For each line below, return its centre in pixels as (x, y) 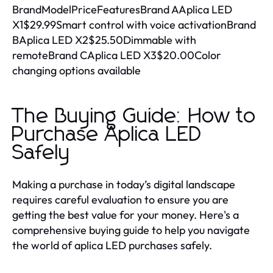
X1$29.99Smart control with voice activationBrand (134, 24)
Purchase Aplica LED (107, 134)
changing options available (76, 70)
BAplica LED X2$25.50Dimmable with (104, 40)
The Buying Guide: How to (134, 116)
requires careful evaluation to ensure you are (120, 199)
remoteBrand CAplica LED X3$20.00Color (117, 55)
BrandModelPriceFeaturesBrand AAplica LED (122, 9)
